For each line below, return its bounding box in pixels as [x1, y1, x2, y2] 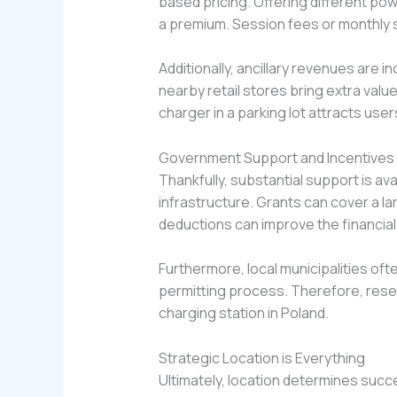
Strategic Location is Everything [158, 347, 365, 368]
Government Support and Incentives [158, 147, 394, 167]
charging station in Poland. [158, 303, 329, 323]
